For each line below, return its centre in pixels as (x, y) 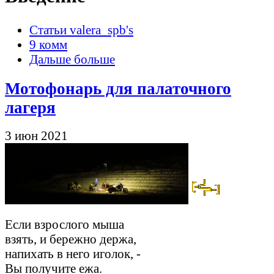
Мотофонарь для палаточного (118, 89)
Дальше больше (72, 59)
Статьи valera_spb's (81, 30)
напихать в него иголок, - (73, 254)
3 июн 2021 (36, 136)
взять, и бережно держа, (71, 239)
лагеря (30, 108)
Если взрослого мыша (65, 224)
